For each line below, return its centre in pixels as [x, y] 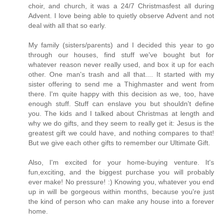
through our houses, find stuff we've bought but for [121, 55]
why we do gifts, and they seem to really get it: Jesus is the [121, 123]
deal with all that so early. [67, 26]
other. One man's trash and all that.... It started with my [121, 75]
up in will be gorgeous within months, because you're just [121, 192]
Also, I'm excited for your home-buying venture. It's [121, 163]
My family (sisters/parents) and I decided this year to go [121, 45]
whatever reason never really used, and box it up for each [121, 65]
